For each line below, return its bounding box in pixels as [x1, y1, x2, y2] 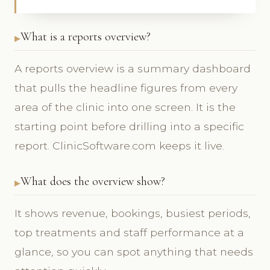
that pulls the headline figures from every [14, 81, 237, 95]
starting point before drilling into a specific [14, 120, 244, 133]
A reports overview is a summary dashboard [14, 62, 251, 75]
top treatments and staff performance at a [14, 226, 244, 239]
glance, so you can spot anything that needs [14, 245, 253, 259]
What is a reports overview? [20, 30, 151, 45]
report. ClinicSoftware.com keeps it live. [14, 139, 224, 152]
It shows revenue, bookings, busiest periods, [14, 207, 251, 220]
